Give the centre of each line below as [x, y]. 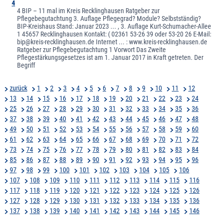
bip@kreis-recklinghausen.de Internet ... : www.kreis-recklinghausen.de [112, 42]
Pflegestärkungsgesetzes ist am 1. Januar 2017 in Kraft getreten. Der [110, 57]
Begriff [26, 65]
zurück [18, 88]
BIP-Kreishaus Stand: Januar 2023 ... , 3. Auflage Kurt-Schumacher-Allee [114, 26]
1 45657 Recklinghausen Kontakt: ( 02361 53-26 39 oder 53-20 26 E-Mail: [114, 34]
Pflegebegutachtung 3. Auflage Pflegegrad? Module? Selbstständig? [109, 18]
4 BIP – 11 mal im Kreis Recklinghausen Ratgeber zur [89, 10]
